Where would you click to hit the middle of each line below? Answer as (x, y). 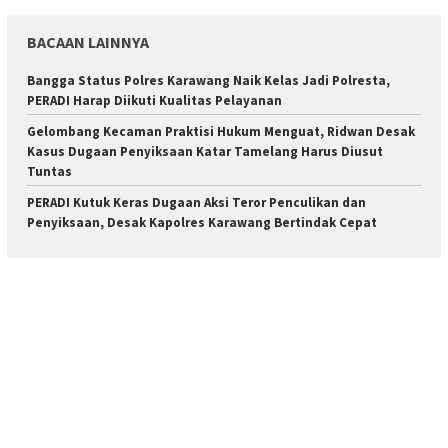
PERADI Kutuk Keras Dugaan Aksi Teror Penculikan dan (196, 203)
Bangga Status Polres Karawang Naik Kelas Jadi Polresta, (208, 81)
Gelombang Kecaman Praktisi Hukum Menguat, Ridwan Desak (221, 132)
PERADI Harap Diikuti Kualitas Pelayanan (154, 101)
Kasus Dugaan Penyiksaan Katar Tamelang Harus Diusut (205, 152)
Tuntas (49, 172)
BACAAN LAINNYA (88, 42)
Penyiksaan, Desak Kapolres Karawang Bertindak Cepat (202, 223)
